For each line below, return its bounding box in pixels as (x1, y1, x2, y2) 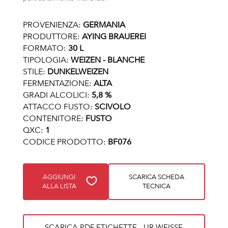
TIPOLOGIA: (22, 54, 69, 66)
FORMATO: (22, 42, 66, 54)
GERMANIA (82, 19, 125, 31)
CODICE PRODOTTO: (22, 136, 106, 148)
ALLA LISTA (42, 181, 76, 191)
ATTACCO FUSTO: (22, 101, 93, 112)
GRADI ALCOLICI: (22, 89, 90, 101)
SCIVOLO (92, 101, 131, 112)
